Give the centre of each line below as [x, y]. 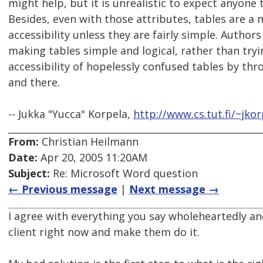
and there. [34, 82]
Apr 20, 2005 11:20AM [92, 158]
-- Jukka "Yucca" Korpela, [71, 114]
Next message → [174, 189]
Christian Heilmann [89, 142]
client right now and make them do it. [104, 232]
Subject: [29, 173]
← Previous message [63, 189]
